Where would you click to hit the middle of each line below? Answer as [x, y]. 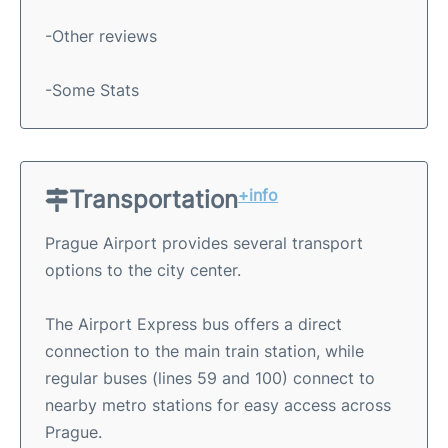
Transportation [153, 199]
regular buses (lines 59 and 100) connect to [210, 377]
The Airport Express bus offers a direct [193, 323]
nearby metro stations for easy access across [218, 404]
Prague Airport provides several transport [204, 242]
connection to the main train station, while [204, 350]
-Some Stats [92, 89]
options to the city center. [143, 269]
